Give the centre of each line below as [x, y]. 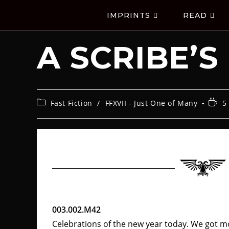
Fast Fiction [71, 103]
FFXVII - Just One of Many [151, 103]
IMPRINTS [128, 15]
